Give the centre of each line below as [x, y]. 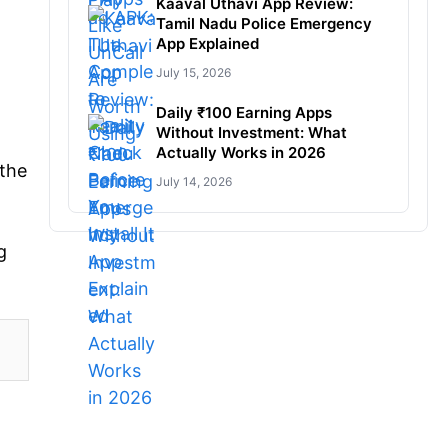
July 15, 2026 [193, 72]
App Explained [207, 43]
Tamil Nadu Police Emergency [263, 23]
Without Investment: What [251, 132]
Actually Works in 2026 [240, 152]
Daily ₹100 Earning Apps [243, 112]
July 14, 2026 [193, 181]
